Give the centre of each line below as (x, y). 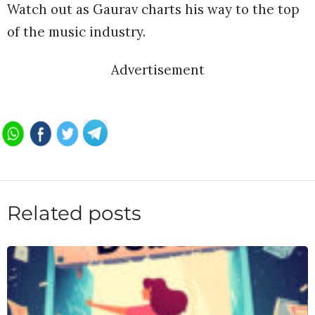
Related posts (74, 213)
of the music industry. (76, 31)
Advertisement (157, 69)
